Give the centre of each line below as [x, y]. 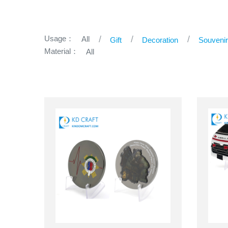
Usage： [59, 38]
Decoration [160, 40]
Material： [61, 51]
